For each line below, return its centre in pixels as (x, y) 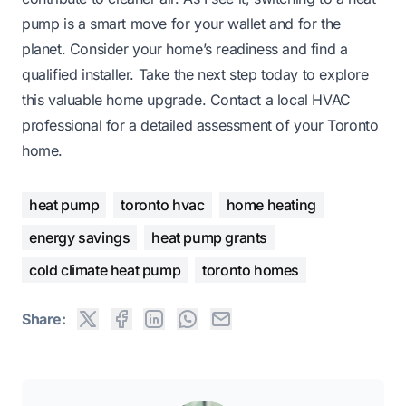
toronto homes (251, 270)
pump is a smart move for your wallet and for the (181, 23)
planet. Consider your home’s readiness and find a (185, 48)
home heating (271, 204)
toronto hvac (163, 204)
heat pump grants (210, 237)
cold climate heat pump (105, 270)
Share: (44, 319)
